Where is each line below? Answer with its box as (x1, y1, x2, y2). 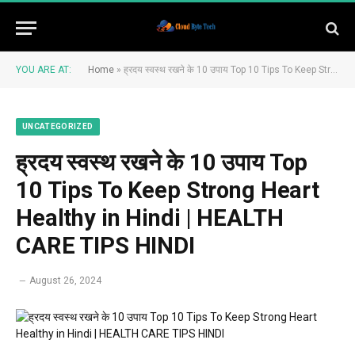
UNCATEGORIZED (22, 122, 94, 131)
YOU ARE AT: (16, 64, 71, 75)
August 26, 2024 (29, 275, 101, 286)
